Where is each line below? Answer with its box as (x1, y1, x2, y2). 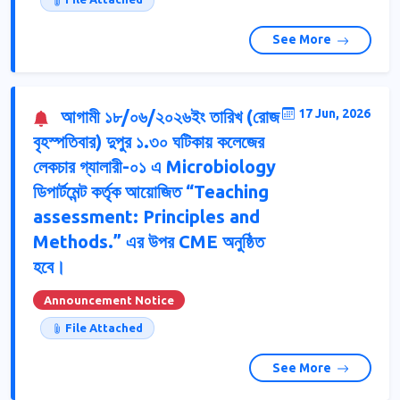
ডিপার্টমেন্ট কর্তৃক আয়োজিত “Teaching (33, 180, 269, 202)
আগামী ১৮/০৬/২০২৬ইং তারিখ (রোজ (56, 105, 279, 127)
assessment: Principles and (33, 205, 260, 227)
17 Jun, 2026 (298, 105, 371, 121)
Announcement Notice (44, 293, 174, 306)
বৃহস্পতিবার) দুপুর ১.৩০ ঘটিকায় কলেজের (33, 130, 264, 152)
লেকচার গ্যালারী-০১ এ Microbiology (33, 155, 276, 177)
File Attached (62, 321, 143, 334)
